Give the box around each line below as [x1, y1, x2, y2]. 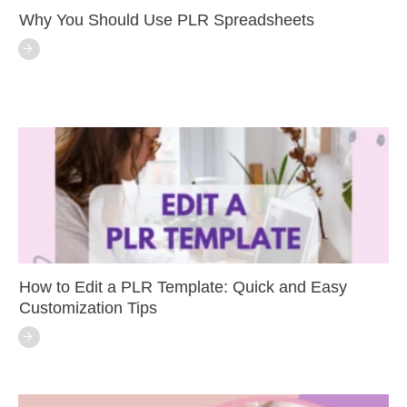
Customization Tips [19, 298, 157, 317]
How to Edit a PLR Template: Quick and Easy [19, 277, 347, 296]
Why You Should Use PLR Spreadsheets [19, 10, 314, 29]
